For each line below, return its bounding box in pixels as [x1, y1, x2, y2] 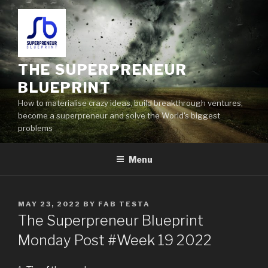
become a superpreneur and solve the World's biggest [18, 111, 220, 120]
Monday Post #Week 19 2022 [18, 232, 212, 249]
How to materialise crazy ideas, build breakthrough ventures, [18, 98, 243, 108]
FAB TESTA [98, 199, 150, 208]
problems [18, 123, 53, 133]
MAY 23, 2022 [18, 199, 81, 208]
